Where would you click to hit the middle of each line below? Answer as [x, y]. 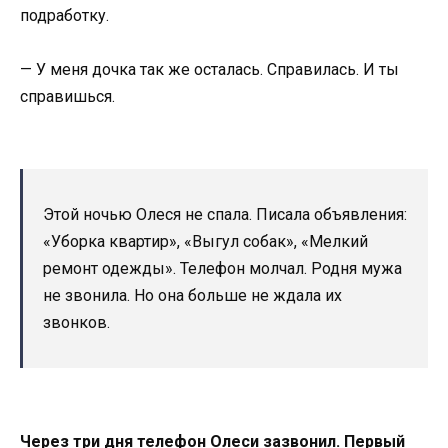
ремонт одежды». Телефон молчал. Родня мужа [222, 269]
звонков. [76, 323]
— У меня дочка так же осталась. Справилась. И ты [209, 70]
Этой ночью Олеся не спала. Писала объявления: [225, 215]
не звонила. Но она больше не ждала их [192, 296]
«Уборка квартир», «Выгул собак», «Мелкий [205, 242]
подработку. [64, 15]
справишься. [67, 97]
